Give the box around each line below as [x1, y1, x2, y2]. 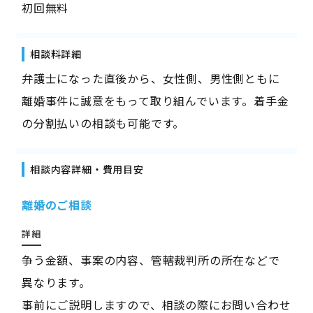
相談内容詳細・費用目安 [29, 162, 144, 177]
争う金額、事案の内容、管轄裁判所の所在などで [21, 252, 280, 269]
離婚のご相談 [21, 196, 92, 214]
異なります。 [21, 274, 91, 291]
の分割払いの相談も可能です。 [21, 115, 185, 132]
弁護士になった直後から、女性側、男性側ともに [21, 70, 280, 87]
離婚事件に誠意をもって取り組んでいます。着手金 [21, 92, 289, 110]
